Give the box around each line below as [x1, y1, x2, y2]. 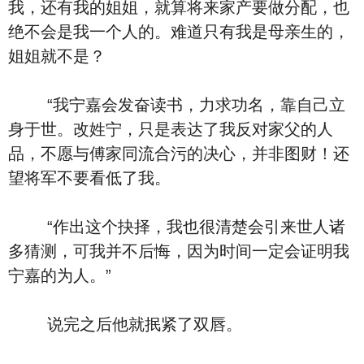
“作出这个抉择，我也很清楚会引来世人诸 [8, 218, 345, 236]
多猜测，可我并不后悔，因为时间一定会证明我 [8, 242, 349, 260]
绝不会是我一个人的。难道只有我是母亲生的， [8, 23, 349, 41]
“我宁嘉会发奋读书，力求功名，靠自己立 [8, 96, 345, 114]
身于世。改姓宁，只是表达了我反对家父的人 [8, 120, 333, 138]
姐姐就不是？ [8, 47, 106, 65]
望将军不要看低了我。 [8, 169, 171, 187]
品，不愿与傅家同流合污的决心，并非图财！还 [8, 145, 349, 162]
